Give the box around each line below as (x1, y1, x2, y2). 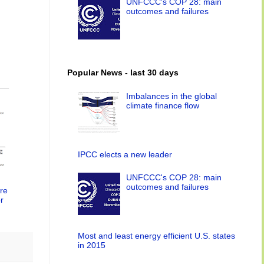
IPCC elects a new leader (77, 150, 172, 160)
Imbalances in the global (126, 91, 217, 101)
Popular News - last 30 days (67, 67, 179, 77)
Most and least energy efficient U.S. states (77, 231, 235, 241)
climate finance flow (126, 100, 200, 110)
